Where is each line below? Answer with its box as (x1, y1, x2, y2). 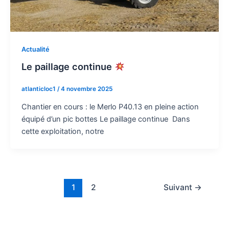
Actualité (21, 45, 50, 53)
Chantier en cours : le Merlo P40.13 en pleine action (21, 102, 199, 112)
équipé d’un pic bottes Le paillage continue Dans (21, 114, 190, 124)
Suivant (164, 182, 195, 192)
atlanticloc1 (21, 85, 57, 93)
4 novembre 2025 (60, 85, 112, 93)
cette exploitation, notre (21, 127, 104, 136)
